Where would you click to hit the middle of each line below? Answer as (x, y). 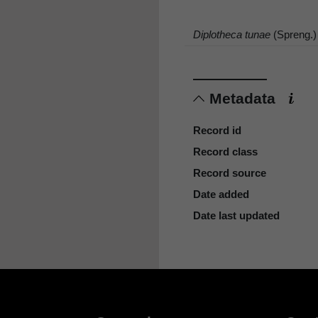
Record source (230, 173)
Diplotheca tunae (232, 34)
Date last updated (236, 216)
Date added (221, 194)
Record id (217, 131)
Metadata (245, 99)
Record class (225, 152)
